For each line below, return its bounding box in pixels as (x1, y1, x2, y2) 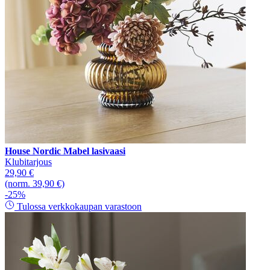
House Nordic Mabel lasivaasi (5, 145, 125, 156)
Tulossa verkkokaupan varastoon (14, 201, 142, 212)
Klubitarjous (5, 156, 52, 167)
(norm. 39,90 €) (5, 178, 64, 189)
